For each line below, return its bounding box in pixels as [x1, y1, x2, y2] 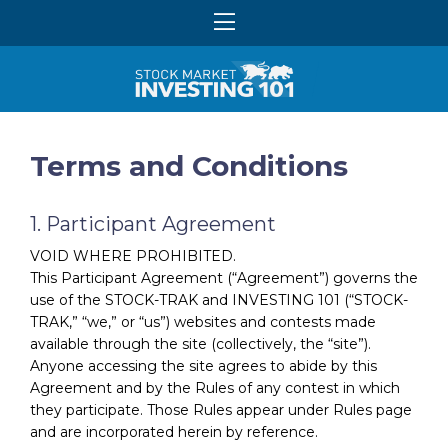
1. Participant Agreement [30, 211, 276, 236]
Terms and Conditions [30, 148, 348, 183]
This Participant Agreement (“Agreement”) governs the [30, 268, 418, 287]
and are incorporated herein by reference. [30, 422, 318, 441]
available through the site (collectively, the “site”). [30, 334, 371, 353]
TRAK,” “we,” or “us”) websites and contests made [30, 312, 376, 331]
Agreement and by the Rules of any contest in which [30, 378, 400, 397]
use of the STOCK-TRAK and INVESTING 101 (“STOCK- [30, 290, 408, 309]
